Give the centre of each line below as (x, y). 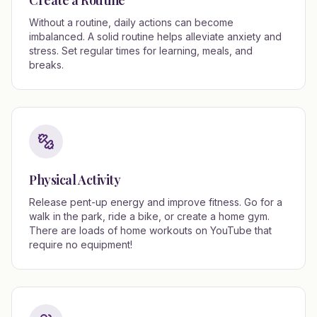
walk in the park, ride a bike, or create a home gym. (149, 216)
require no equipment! (81, 244)
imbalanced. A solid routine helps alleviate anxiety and (155, 36)
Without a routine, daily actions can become (131, 22)
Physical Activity (75, 180)
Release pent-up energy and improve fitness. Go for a (156, 202)
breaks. (46, 65)
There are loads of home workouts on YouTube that (150, 230)
